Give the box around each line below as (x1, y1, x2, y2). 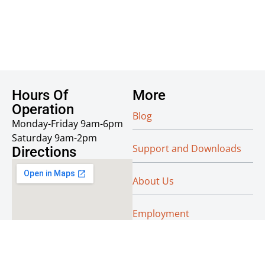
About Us (132, 174, 174, 188)
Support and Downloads (132, 141, 241, 155)
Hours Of (12, 86, 68, 104)
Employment (132, 206, 189, 220)
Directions (12, 143, 76, 160)
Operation (12, 101, 74, 118)
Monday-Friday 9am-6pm (12, 117, 123, 130)
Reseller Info (132, 239, 188, 253)
